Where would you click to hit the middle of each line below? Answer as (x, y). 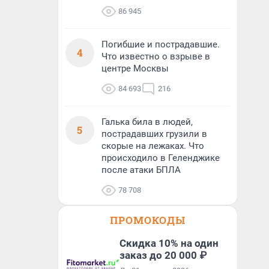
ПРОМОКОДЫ (148, 220)
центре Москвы (135, 68)
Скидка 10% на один (169, 243)
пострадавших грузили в (154, 134)
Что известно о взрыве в (156, 56)
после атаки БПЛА (141, 170)
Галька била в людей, (147, 122)
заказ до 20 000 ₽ (163, 255)
